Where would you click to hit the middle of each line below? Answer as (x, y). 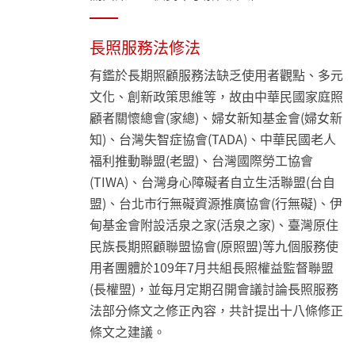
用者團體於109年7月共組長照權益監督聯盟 (212, 267)
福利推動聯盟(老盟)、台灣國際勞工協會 (202, 160)
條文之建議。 (128, 332)
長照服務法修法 (145, 48)
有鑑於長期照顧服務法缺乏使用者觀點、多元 (217, 75)
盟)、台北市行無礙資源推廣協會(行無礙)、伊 (216, 203)
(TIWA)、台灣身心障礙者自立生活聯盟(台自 (213, 182)
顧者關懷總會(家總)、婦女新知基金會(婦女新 (216, 118)
